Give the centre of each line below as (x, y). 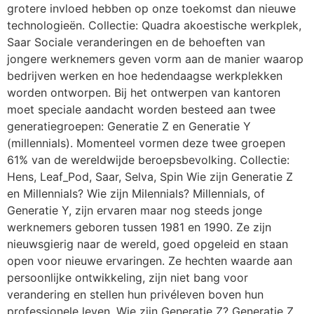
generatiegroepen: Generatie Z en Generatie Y (129, 126)
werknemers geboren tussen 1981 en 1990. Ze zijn (139, 227)
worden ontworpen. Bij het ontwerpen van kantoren (144, 92)
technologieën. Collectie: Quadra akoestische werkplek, (154, 25)
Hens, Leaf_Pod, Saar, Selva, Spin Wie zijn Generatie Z (150, 176)
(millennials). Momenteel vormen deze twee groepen (146, 143)
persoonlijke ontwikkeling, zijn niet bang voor (128, 277)
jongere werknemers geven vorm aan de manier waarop (155, 59)
